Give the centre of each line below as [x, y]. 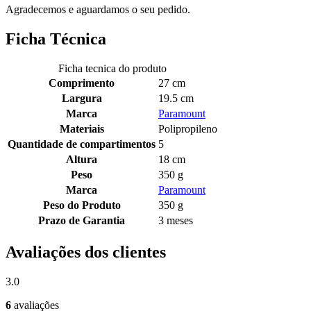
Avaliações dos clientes [86, 252]
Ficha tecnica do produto [112, 68]
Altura [82, 159]
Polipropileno [188, 128]
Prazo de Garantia [82, 220]
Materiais [82, 128]
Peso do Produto [82, 205]
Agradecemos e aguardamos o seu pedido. [98, 10]
